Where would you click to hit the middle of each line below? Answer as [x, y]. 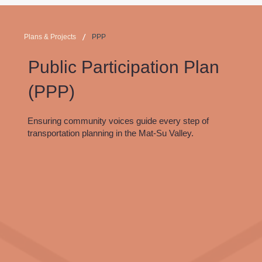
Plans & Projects [50, 37]
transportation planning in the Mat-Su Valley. [111, 133]
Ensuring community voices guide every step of [118, 121]
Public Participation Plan [123, 67]
